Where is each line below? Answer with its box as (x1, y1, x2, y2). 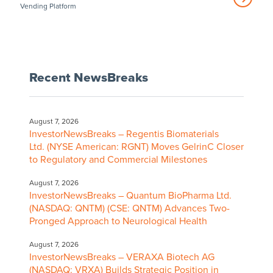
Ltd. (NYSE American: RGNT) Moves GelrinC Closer (29, 140, 244, 153)
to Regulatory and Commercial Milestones (29, 153, 207, 166)
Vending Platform (19, 1, 76, 10)
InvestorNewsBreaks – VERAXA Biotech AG (29, 250, 214, 263)
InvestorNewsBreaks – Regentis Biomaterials (29, 127, 219, 140)
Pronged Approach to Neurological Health (29, 214, 207, 227)
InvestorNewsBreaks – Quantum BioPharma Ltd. (29, 189, 232, 202)
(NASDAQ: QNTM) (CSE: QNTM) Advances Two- (29, 202, 230, 214)
